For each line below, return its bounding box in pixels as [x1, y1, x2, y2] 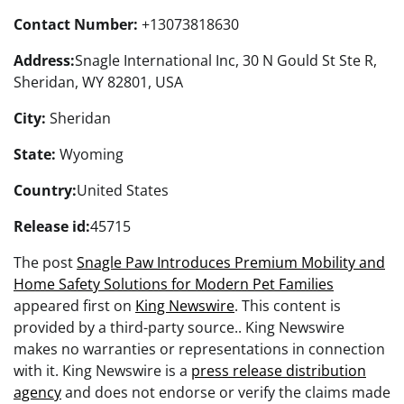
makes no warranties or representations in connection [14, 339, 385, 360]
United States [77, 180, 169, 201]
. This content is [234, 296, 341, 317]
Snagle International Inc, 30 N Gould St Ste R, [75, 50, 377, 71]
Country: [14, 180, 77, 201]
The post [14, 252, 77, 273]
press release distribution [191, 361, 366, 381]
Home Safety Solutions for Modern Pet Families [14, 274, 334, 295]
